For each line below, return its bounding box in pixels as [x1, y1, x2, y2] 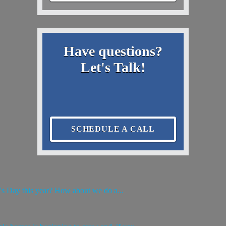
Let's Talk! [81, 59, 145, 75]
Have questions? [64, 43, 162, 59]
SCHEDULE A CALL [71, 125, 155, 134]
